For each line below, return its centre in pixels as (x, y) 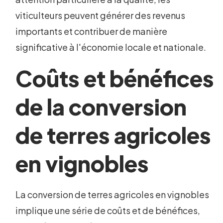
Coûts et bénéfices (115, 78)
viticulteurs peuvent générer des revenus (101, 15)
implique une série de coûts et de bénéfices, (108, 211)
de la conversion (101, 107)
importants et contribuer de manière (92, 31)
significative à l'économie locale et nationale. (111, 47)
